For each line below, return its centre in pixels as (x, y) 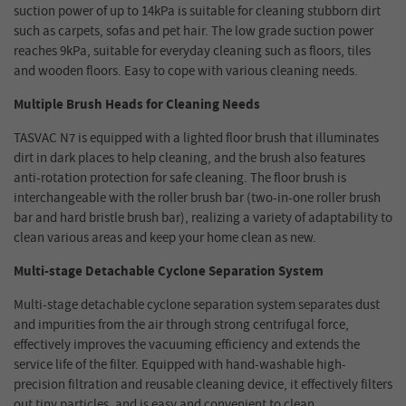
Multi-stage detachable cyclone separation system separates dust (197, 305)
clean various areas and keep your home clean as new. (165, 238)
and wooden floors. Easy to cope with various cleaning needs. (186, 72)
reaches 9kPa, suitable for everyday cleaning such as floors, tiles (192, 52)
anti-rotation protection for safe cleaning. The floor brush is (180, 179)
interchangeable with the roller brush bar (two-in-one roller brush (197, 198)
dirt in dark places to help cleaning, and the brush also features (189, 159)
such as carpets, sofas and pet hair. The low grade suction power (193, 32)
